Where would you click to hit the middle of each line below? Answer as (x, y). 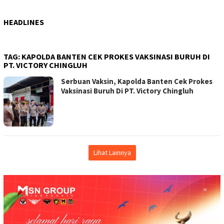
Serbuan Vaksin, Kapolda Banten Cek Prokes (137, 81)
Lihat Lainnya (112, 152)
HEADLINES (24, 22)
